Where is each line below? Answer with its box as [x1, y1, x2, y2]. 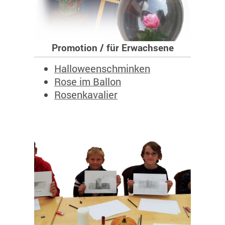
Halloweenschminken [54, 62, 150, 75]
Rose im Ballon [54, 75, 121, 88]
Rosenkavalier [54, 88, 118, 101]
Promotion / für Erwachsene [51, 41, 174, 54]
